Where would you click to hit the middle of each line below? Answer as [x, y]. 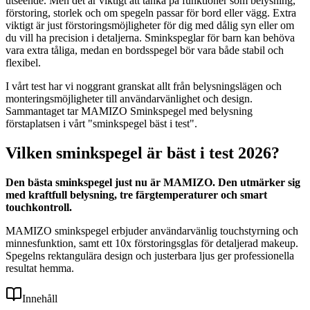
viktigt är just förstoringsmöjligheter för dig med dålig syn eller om [150, 25]
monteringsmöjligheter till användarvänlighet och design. [129, 98]
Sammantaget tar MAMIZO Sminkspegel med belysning [129, 111]
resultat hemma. [40, 268]
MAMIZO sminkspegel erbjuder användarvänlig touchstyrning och [152, 230]
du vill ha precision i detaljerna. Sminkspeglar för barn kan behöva [150, 37]
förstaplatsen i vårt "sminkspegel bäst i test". [101, 123]
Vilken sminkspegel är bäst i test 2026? [143, 153]
